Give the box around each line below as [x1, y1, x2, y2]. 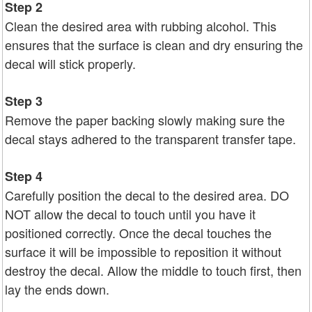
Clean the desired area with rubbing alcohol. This [5, 17, 276, 36]
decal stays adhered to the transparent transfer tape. [5, 130, 296, 148]
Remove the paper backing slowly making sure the [5, 111, 285, 130]
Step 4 [5, 167, 42, 186]
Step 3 [5, 92, 42, 111]
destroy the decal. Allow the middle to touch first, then [5, 261, 302, 280]
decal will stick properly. [5, 54, 136, 73]
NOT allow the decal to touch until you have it [5, 205, 256, 224]
